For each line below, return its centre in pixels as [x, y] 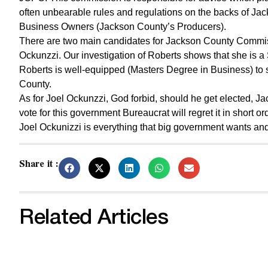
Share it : [39, 164]
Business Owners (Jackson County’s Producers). [123, 26]
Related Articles [94, 218]
